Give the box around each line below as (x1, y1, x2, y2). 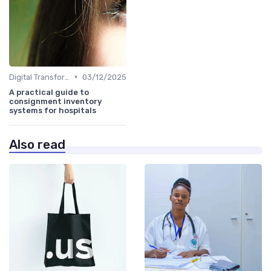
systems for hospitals (9, 105, 96, 115)
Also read (9, 137, 65, 152)
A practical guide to (9, 87, 89, 97)
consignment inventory (9, 96, 102, 106)
